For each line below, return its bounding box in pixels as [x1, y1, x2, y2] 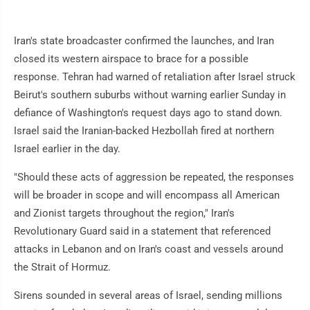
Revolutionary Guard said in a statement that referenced [14, 225, 271, 238]
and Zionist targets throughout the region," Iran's [14, 207, 235, 220]
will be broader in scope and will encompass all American [14, 189, 280, 202]
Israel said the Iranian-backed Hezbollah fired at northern [14, 125, 274, 138]
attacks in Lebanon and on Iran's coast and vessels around [14, 243, 283, 256]
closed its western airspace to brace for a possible [14, 53, 248, 66]
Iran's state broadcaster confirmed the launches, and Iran [14, 35, 274, 48]
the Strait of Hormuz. [14, 261, 111, 274]
